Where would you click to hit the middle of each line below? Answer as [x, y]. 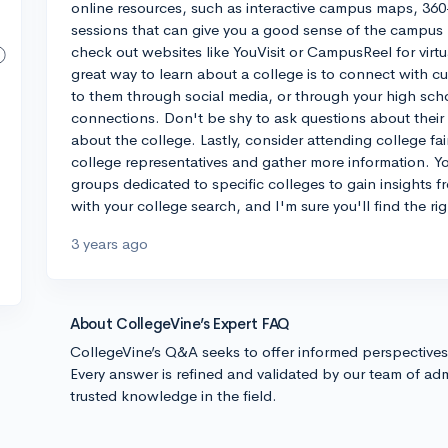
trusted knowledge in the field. [173, 395]
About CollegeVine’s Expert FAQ [180, 323]
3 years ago [109, 243]
